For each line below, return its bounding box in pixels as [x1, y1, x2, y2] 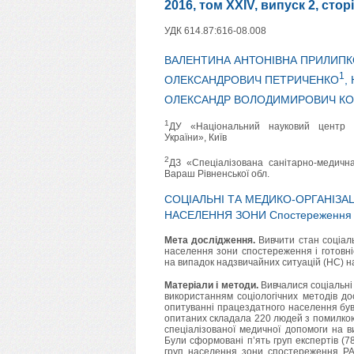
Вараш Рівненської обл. [164, 168, 269, 180]
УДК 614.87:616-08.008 [164, 25, 266, 37]
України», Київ [164, 132, 227, 144]
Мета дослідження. [164, 235, 256, 247]
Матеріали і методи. [164, 280, 258, 292]
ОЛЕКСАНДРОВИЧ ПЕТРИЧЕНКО [164, 73, 339, 86]
